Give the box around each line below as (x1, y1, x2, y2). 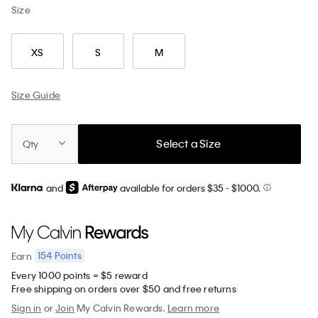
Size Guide (11, 88, 60, 101)
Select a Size (156, 136, 221, 151)
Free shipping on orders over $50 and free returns (11, 283, 236, 295)
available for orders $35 (118, 181, 226, 194)
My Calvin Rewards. (75, 302, 168, 314)
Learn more (168, 302, 220, 314)
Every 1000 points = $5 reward (11, 269, 148, 282)
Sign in (11, 302, 42, 314)
